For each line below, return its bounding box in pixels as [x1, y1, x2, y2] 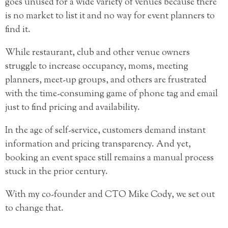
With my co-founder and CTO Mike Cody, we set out [5, 188, 215, 202]
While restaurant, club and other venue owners [5, 46, 190, 60]
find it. [5, 23, 31, 37]
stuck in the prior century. [5, 165, 108, 179]
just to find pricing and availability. [5, 101, 140, 115]
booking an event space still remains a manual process [5, 152, 214, 165]
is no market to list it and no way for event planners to [5, 10, 215, 23]
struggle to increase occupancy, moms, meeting [5, 60, 188, 74]
